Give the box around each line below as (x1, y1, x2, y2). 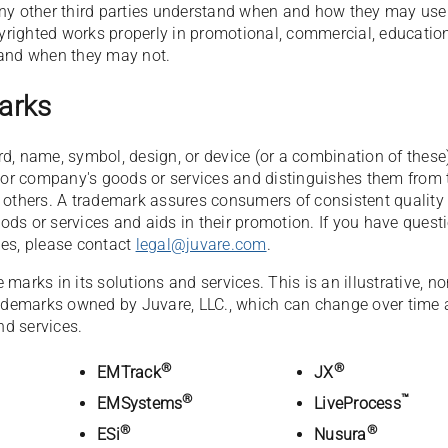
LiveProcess (314, 394, 401, 414)
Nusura (314, 425, 367, 445)
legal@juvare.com (135, 235, 267, 255)
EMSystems (97, 394, 183, 414)
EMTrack (97, 363, 161, 383)
